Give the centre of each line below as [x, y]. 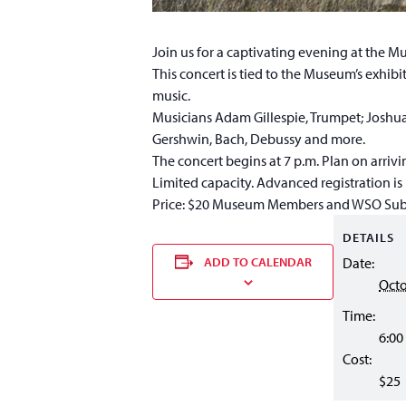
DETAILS [368, 237]
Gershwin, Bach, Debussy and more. [259, 138]
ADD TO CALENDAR [257, 261]
